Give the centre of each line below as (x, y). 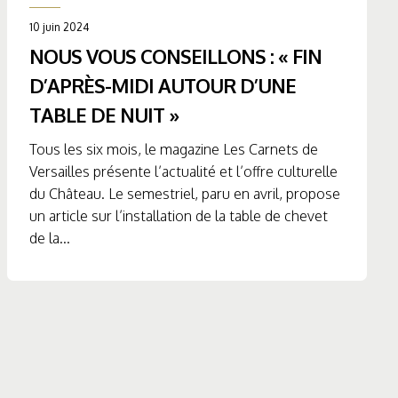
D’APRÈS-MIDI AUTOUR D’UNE (163, 86)
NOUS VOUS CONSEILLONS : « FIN (176, 56)
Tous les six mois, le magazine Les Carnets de (174, 150)
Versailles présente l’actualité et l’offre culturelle (184, 172)
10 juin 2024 (60, 28)
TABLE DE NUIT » (105, 115)
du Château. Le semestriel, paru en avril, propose (185, 194)
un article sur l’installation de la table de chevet (179, 216)
